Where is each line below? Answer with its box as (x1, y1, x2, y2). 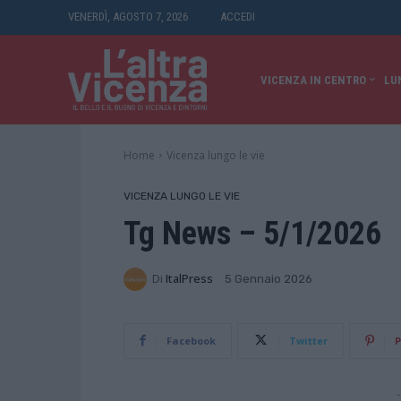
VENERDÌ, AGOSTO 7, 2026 (68, 10, 188, 23)
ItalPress (166, 270, 213, 287)
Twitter (289, 333, 328, 347)
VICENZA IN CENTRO (260, 73, 366, 88)
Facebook (166, 333, 216, 347)
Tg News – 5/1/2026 (124, 214, 381, 252)
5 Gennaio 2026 (225, 272, 312, 286)
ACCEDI (220, 10, 255, 23)
